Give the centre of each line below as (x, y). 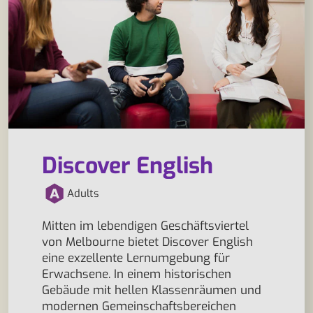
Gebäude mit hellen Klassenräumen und (152, 290)
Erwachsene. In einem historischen (137, 274)
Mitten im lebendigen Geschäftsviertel (145, 226)
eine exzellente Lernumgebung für (136, 258)
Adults (83, 194)
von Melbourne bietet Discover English (147, 242)
